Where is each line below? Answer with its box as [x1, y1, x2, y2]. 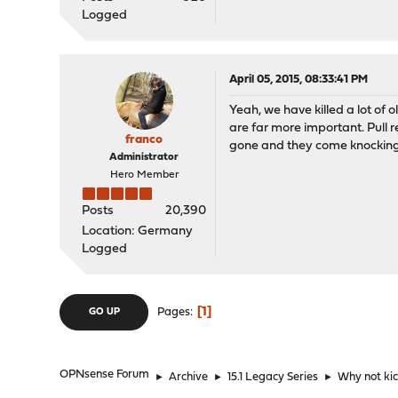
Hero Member [109, 170, 179, 180]
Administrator [109, 152, 179, 163]
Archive [169, 371, 209, 383]
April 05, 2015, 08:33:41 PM [229, 74, 369, 85]
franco [125, 133, 163, 147]
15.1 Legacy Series [227, 371, 319, 383]
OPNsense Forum [60, 369, 150, 380]
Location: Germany [82, 225, 194, 238]
